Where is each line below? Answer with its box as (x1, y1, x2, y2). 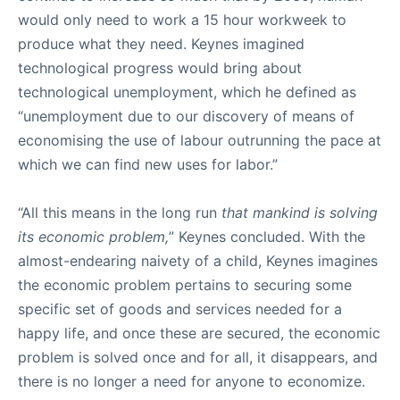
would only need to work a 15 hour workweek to (18, 11, 346, 29)
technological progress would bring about (18, 59, 302, 77)
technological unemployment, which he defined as (18, 83, 356, 101)
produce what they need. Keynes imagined (18, 35, 304, 53)
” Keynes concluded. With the (169, 228, 365, 246)
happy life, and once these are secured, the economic (18, 324, 380, 342)
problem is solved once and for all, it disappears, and (18, 348, 378, 366)
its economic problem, (18, 228, 169, 246)
